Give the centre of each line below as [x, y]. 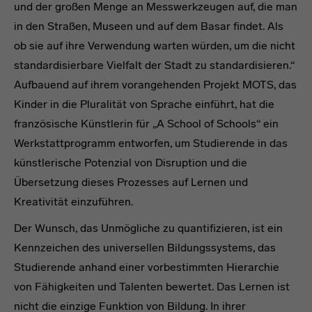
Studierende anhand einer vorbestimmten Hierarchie [147, 267]
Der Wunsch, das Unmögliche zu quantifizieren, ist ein [148, 228]
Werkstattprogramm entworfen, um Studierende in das [151, 143]
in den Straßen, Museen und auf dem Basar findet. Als [149, 26]
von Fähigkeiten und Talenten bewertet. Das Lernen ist [152, 286]
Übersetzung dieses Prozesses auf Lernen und [131, 182]
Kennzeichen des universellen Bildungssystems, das [145, 247]
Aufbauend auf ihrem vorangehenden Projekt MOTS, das [155, 84]
